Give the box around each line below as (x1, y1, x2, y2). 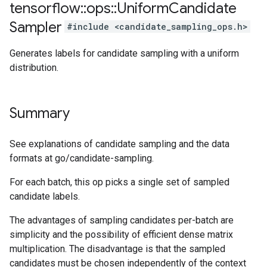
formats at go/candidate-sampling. (10, 153, 154, 164)
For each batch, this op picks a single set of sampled (10, 176, 229, 188)
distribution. (10, 62, 58, 73)
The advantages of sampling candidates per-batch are (10, 215, 234, 226)
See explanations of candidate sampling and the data (10, 138, 229, 150)
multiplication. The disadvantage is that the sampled (10, 243, 225, 254)
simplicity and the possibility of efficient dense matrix (10, 229, 233, 240)
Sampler (10, 18, 62, 36)
